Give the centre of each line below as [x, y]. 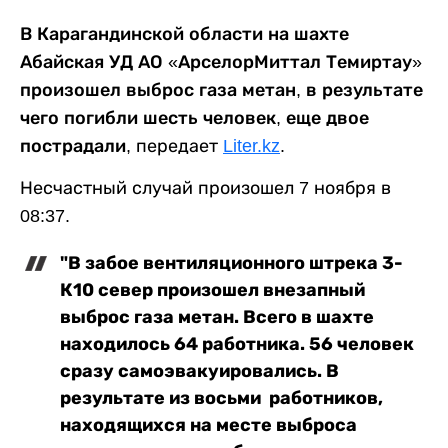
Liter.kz [251, 145]
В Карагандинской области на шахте [184, 33]
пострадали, [75, 145]
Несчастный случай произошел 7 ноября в [205, 187]
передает [177, 145]
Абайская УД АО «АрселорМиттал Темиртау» [221, 61]
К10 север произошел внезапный [212, 289]
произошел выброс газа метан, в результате [221, 89]
